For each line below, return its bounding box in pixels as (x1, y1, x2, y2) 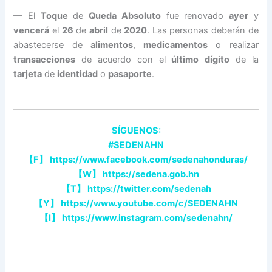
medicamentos (143, 39, 208, 50)
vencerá (13, 24, 50, 36)
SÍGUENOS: (111, 125, 161, 137)
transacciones (13, 53, 76, 65)
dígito (205, 53, 230, 65)
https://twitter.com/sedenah (85, 183, 211, 195)
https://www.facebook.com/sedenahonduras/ (48, 154, 248, 166)
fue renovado (161, 10, 229, 21)
